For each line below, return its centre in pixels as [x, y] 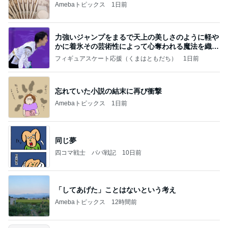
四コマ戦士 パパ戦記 [85, 152]
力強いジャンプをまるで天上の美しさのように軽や [137, 37]
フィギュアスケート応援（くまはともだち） [116, 58]
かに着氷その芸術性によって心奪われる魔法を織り [137, 46]
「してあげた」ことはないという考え [116, 190]
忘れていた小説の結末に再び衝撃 [108, 91]
